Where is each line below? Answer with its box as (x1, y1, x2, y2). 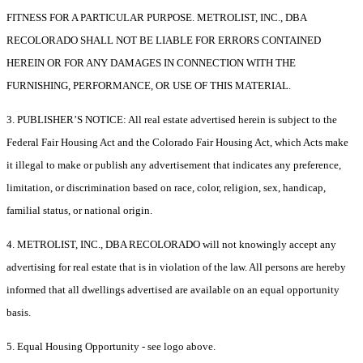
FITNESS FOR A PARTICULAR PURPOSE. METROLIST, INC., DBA (6, 11, 306, 24)
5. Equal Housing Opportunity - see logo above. (6, 340, 216, 353)
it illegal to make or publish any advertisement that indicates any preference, (6, 159, 341, 172)
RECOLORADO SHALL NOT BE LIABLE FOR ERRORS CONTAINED (6, 34, 321, 47)
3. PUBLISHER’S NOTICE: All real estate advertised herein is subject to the (6, 113, 337, 126)
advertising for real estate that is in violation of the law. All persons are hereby (6, 261, 346, 274)
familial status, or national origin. (6, 204, 152, 217)
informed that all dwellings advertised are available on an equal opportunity (6, 284, 340, 297)
